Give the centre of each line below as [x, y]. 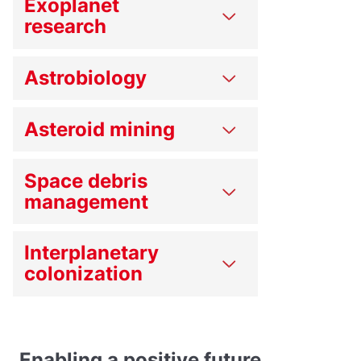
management [87, 201]
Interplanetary [92, 253]
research [66, 27]
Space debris [86, 180]
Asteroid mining [100, 129]
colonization [84, 274]
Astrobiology [86, 77]
